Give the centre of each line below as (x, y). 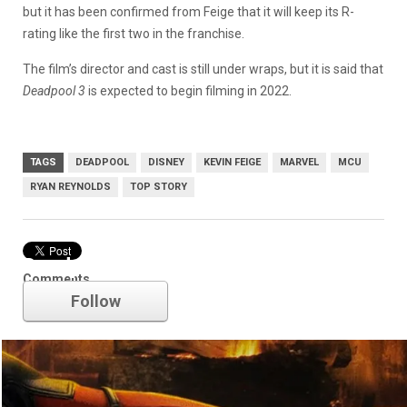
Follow (95, 301)
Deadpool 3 (54, 90)
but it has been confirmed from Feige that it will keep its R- (189, 11)
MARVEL (299, 162)
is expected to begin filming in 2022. (189, 90)
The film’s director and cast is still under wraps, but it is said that (203, 69)
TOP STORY (159, 186)
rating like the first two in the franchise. (134, 33)
